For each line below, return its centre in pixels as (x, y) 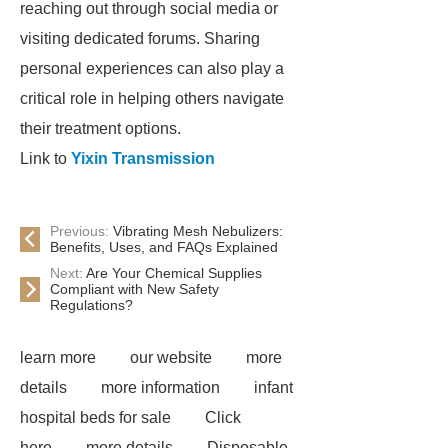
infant (273, 387)
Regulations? (91, 305)
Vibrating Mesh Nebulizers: (198, 231)
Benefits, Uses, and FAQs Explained (164, 247)
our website (171, 357)
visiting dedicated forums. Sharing (140, 38)
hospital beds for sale (95, 417)
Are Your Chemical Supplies (174, 273)
